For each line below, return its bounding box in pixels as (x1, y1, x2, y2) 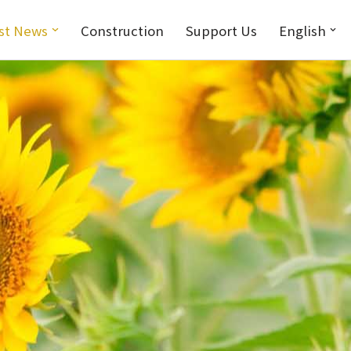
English (278, 20, 326, 40)
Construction (80, 20, 164, 40)
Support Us (185, 20, 257, 40)
